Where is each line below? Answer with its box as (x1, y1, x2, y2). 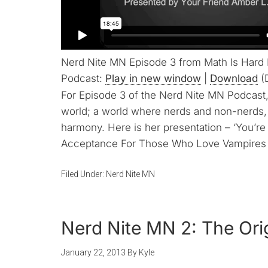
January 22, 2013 (61, 248, 126, 257)
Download (210, 72, 258, 84)
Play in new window (105, 72, 201, 84)
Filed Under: (61, 169, 106, 179)
